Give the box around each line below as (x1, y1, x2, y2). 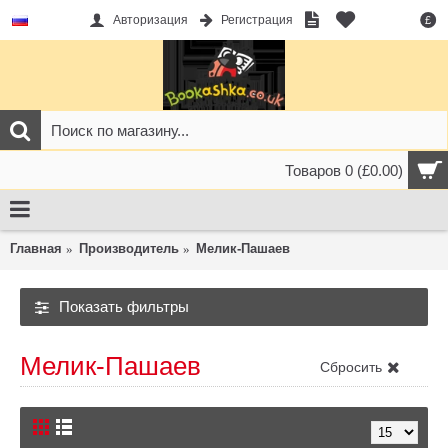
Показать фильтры (59, 298, 189, 315)
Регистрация (220, 13, 293, 28)
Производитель (79, 241, 179, 256)
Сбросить (320, 358, 382, 375)
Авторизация (112, 13, 188, 28)
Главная (10, 241, 62, 256)
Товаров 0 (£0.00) (285, 162, 403, 179)
